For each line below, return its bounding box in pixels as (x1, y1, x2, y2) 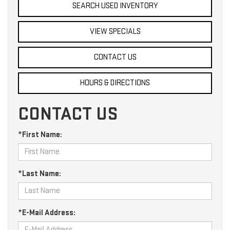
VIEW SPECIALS (89, 26, 141, 36)
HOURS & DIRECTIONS (80, 78, 150, 88)
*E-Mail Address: (18, 207, 75, 218)
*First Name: (18, 129, 62, 140)
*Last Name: (18, 168, 61, 179)
